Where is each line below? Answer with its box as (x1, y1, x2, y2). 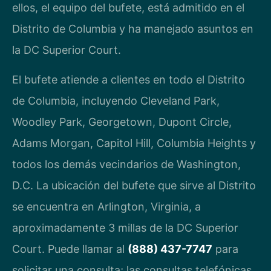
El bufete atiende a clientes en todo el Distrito (12, 73, 245, 87)
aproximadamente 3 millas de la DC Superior (12, 221, 238, 235)
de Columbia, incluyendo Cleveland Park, (12, 94, 220, 108)
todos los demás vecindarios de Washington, (12, 158, 241, 171)
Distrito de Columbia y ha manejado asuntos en (12, 22, 253, 35)
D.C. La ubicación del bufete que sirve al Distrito (12, 179, 256, 192)
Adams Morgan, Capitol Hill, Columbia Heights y (12, 137, 256, 150)
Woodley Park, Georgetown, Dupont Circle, (12, 116, 232, 129)
